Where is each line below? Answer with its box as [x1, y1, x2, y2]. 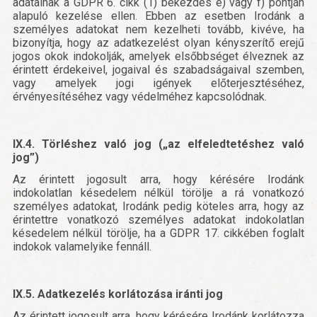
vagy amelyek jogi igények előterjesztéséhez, [13, 76, 304, 91]
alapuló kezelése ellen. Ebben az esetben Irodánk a [13, 9, 304, 23]
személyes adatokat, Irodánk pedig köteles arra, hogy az [13, 200, 304, 214]
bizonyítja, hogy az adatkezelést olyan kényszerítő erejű [13, 36, 304, 50]
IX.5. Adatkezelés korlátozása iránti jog [13, 287, 223, 301]
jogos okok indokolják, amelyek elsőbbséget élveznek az [13, 50, 304, 64]
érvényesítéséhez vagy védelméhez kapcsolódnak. [13, 90, 267, 104]
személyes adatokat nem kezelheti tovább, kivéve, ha [13, 23, 304, 37]
